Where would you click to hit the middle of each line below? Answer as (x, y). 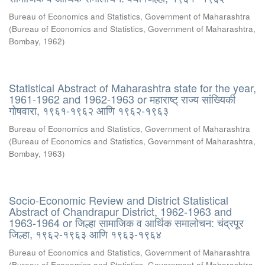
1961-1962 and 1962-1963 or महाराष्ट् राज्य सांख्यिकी (122, 99)
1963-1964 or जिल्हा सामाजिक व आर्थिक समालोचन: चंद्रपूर (126, 222)
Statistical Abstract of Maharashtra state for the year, (132, 88)
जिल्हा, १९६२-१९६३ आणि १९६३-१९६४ (85, 234)
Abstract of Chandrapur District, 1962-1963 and (120, 211)
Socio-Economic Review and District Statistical (119, 200)
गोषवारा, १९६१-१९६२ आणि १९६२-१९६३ (89, 110)
